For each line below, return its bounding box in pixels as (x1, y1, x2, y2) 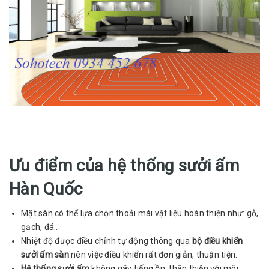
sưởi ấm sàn (21, 249, 69, 259)
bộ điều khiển (192, 235, 243, 246)
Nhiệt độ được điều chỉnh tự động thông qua (21, 235, 192, 246)
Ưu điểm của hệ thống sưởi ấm (9, 155, 239, 175)
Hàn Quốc (9, 178, 83, 199)
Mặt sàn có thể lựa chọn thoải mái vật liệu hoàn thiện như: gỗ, (21, 208, 259, 218)
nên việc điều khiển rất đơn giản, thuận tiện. (68, 249, 238, 259)
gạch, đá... (21, 222, 60, 232)
